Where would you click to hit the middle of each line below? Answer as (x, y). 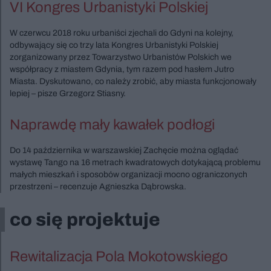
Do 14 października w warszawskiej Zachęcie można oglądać (124, 150)
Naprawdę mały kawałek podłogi (112, 124)
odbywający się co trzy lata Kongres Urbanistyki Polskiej (114, 45)
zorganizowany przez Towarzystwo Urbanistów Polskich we (121, 57)
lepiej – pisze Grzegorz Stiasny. (68, 93)
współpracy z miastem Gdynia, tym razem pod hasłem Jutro (122, 69)
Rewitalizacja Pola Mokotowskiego (119, 256)
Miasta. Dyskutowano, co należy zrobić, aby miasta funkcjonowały (133, 81)
